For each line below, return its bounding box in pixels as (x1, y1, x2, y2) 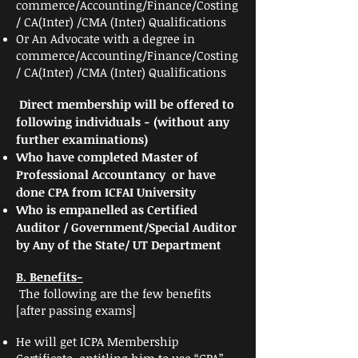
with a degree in (103, 30, 195, 46)
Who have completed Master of (16, 149, 198, 165)
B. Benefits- (16, 268, 83, 284)
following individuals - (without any (16, 113, 229, 129)
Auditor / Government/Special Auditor (16, 219, 237, 235)
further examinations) (16, 131, 148, 147)
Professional (16, 166, 89, 182)
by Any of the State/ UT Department (16, 237, 221, 253)
